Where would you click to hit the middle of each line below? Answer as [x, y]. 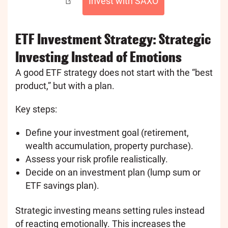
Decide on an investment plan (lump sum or [113, 173]
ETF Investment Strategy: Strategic [113, 39]
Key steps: [36, 109]
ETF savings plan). [62, 186]
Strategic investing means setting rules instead [110, 210]
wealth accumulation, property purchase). [109, 146]
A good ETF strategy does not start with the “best [114, 73]
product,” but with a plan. [65, 86]
